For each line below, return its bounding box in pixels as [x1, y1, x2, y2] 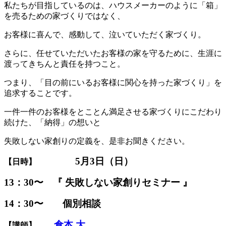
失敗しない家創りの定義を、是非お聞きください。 [4, 136, 190, 145]
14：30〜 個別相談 [4, 198, 101, 209]
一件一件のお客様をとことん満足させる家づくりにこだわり [4, 107, 222, 116]
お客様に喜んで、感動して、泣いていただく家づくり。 [4, 30, 206, 39]
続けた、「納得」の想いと [4, 118, 101, 127]
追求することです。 [4, 88, 77, 97]
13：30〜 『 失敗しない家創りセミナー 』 [4, 177, 192, 188]
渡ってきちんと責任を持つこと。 [4, 59, 125, 68]
